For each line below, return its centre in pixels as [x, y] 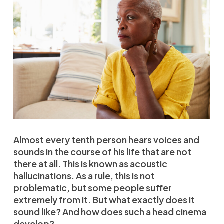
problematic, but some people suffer [92, 187]
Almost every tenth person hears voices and [106, 139]
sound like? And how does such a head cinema [110, 211]
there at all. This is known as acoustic [90, 163]
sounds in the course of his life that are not [102, 151]
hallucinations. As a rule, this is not [84, 175]
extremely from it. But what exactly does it [104, 199]
